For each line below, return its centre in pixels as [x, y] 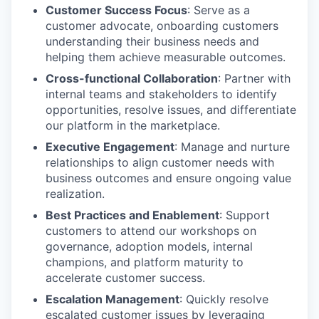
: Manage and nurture [232, 146]
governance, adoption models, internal [149, 246]
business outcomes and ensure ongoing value [168, 178]
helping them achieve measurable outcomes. [166, 57]
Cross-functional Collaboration [132, 78]
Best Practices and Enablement [132, 215]
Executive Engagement [110, 146]
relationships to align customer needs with [160, 162]
